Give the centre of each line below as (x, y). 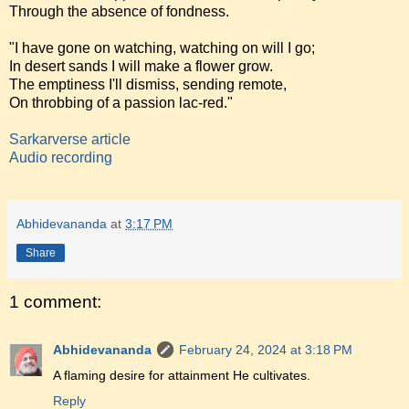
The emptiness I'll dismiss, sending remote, (148, 85)
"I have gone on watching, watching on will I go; (162, 48)
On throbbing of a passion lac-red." (121, 103)
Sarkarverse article (70, 140)
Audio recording (61, 158)
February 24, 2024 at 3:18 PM (266, 349)
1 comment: (55, 302)
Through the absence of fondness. (119, 12)
